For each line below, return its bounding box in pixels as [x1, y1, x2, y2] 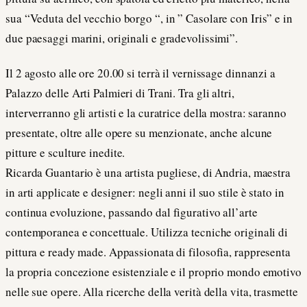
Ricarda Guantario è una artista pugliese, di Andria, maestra [5, 164, 291, 181]
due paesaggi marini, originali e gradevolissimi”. [5, 29, 238, 46]
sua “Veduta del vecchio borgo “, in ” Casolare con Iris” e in [5, 10, 293, 26]
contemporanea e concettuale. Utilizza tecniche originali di [5, 224, 288, 241]
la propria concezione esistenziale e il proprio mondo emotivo [5, 264, 302, 280]
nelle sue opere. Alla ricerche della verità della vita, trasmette [5, 284, 298, 300]
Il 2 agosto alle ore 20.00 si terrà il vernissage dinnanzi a [5, 65, 275, 82]
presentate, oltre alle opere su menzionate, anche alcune [5, 125, 273, 141]
